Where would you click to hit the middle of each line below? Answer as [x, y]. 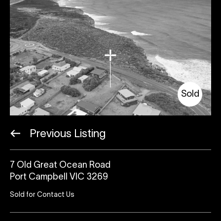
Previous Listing [66, 134]
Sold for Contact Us [42, 195]
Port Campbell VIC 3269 [59, 178]
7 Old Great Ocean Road [60, 166]
